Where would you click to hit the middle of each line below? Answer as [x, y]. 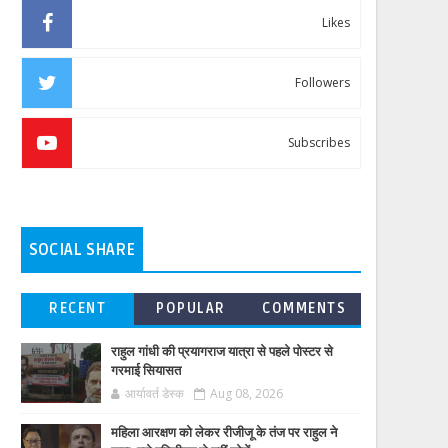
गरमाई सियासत [146, 371]
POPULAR [191, 308]
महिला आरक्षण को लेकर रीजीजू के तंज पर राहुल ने [224, 433]
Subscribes [319, 142]
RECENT [78, 308]
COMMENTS [304, 308]
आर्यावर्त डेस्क [154, 393]
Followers [322, 82]
